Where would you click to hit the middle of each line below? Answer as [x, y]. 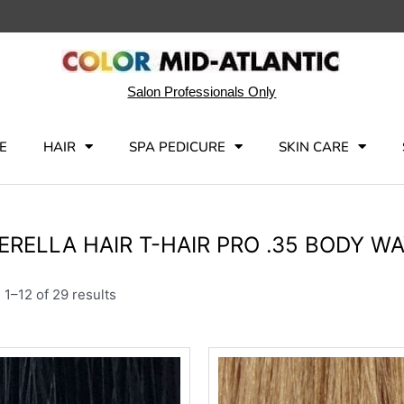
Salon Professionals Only [202, 91]
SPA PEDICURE [177, 147]
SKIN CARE [313, 147]
